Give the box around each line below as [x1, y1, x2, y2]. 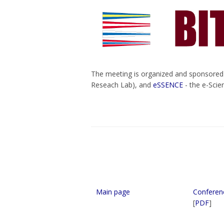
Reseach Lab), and [91, 80, 153, 89]
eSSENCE [153, 80, 183, 89]
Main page [96, 187, 130, 196]
